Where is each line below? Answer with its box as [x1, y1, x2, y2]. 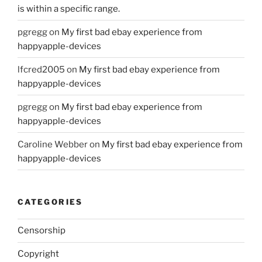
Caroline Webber [18, 139, 88, 150]
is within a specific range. [18, 3, 120, 14]
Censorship [18, 225, 65, 236]
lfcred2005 [18, 64, 65, 75]
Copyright [18, 249, 59, 260]
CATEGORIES [18, 197, 83, 207]
